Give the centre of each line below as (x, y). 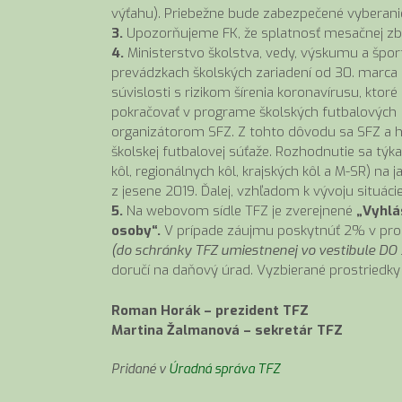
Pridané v (140, 369)
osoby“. (138, 231)
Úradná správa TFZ (224, 369)
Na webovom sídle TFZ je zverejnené (238, 211)
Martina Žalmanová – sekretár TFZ (227, 330)
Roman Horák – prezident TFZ (210, 310)
